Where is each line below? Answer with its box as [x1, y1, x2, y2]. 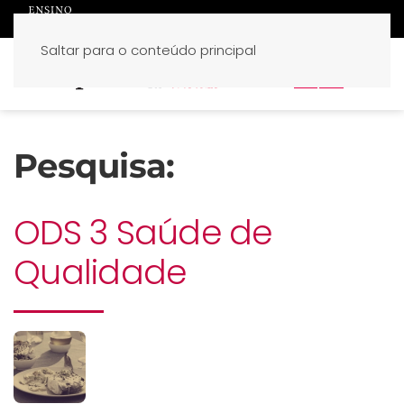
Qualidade [14, 249, 187, 296]
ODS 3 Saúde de [14, 209, 272, 256]
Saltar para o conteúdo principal [41, 41, 256, 60]
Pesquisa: [14, 145, 175, 186]
